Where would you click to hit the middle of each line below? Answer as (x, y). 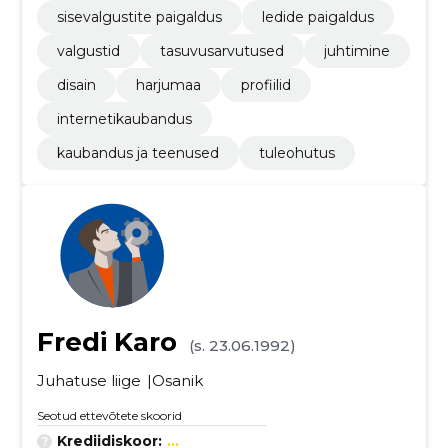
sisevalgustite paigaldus (139, 17)
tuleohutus (296, 153)
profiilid (265, 85)
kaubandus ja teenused (137, 153)
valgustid (88, 51)
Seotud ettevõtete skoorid (109, 415)
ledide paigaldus (317, 17)
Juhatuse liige (88, 380)
